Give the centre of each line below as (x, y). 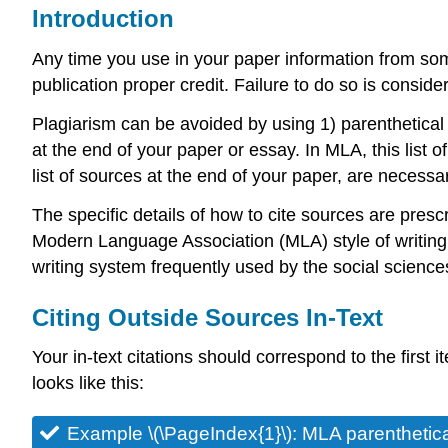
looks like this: (88, 383)
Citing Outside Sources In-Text (207, 317)
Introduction (103, 19)
